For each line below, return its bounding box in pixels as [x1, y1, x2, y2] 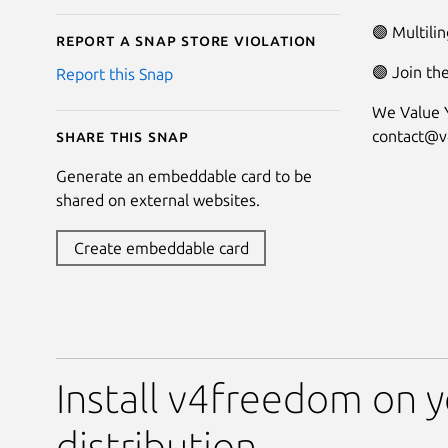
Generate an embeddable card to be [56, 167, 312, 186]
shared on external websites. [56, 191, 260, 210]
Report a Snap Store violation [56, 31, 318, 50]
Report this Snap [56, 65, 173, 84]
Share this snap [56, 127, 189, 146]
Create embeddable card [73, 239, 249, 258]
